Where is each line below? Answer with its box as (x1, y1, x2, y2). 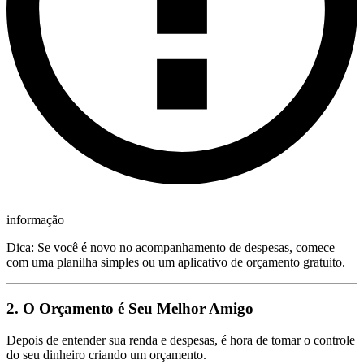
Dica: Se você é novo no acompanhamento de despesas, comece (6, 240, 335, 255)
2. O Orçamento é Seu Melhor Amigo (6, 299, 253, 317)
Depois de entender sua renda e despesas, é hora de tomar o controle (6, 332, 355, 347)
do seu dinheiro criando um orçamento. (6, 347, 206, 362)
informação (6, 213, 64, 227)
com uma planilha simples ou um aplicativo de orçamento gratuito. (6, 255, 345, 270)
